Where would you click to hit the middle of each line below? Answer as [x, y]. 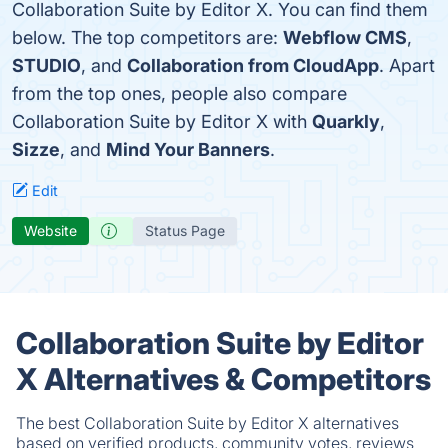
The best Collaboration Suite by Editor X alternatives [207, 423]
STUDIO [46, 65]
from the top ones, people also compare [179, 93]
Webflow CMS [345, 37]
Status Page [185, 230]
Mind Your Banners [188, 149]
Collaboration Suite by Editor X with [162, 121]
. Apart [407, 65]
